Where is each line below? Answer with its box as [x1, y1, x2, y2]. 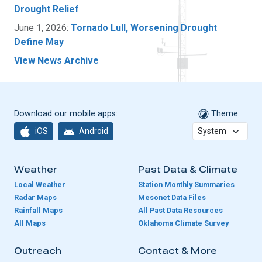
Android [77, 126, 108, 136]
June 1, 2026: [14, 22, 71, 33]
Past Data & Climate [138, 164, 237, 175]
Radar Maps [14, 193, 57, 202]
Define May [14, 36, 64, 47]
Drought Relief [14, 3, 79, 15]
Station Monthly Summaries [138, 180, 235, 189]
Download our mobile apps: [14, 108, 118, 119]
